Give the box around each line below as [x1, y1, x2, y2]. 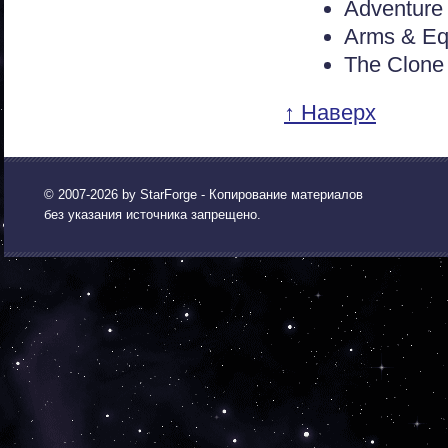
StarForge [140, 187, 197, 202]
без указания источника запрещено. [44, 207, 261, 222]
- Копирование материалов [197, 187, 363, 202]
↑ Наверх [284, 100, 376, 125]
